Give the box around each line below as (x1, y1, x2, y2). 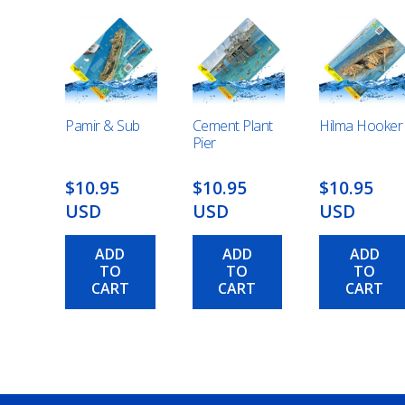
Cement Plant (192, 116, 273, 137)
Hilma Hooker (319, 116, 403, 137)
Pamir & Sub (65, 116, 140, 137)
